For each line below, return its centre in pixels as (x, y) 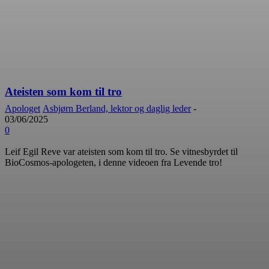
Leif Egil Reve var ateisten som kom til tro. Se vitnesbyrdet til (121, 151)
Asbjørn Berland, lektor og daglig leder (117, 108)
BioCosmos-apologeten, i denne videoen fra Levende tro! (113, 162)
